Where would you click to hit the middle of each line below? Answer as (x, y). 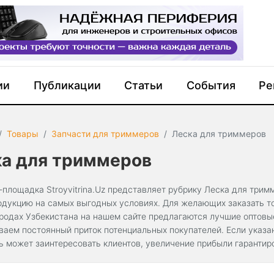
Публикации (67, 85)
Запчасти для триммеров (106, 134)
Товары (23, 134)
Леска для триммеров (219, 134)
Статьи (144, 85)
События (211, 85)
